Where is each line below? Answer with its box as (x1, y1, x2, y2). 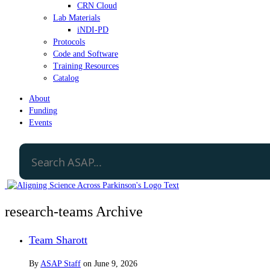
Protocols (53, 37, 85, 46)
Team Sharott (29, 233, 87, 246)
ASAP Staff (40, 259, 81, 268)
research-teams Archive (5, 203, 143, 219)
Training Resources (53, 61, 119, 71)
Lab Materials (53, 13, 100, 22)
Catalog (53, 73, 79, 83)
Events (29, 118, 52, 127)
